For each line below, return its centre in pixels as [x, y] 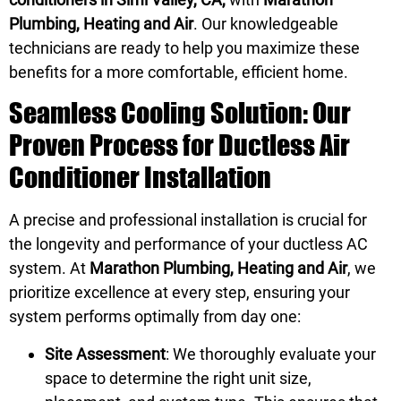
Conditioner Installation [140, 177]
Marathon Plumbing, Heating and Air [218, 269]
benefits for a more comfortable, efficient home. [179, 72]
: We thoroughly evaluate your [271, 354]
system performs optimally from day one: [155, 317]
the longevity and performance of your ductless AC [188, 244]
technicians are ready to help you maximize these [184, 48]
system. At [49, 269]
